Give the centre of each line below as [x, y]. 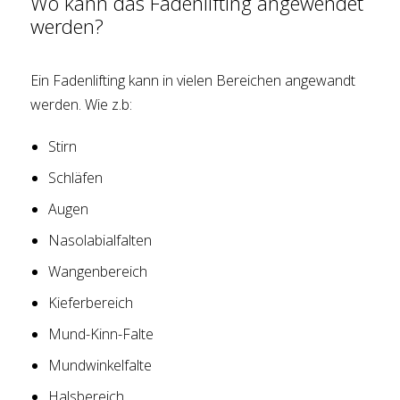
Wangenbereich [98, 272]
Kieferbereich [91, 303]
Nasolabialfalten [100, 241]
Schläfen [76, 178]
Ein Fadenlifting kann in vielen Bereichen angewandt [193, 81]
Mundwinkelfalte [100, 366]
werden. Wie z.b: [82, 105]
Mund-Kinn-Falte [101, 334]
